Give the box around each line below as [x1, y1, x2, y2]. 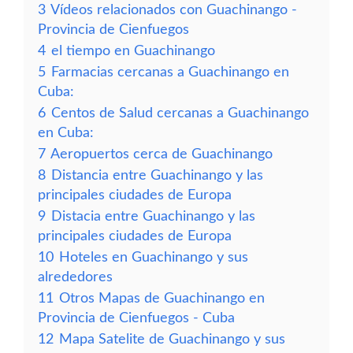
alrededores [38, 270, 113, 284]
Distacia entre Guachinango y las [51, 210, 255, 223]
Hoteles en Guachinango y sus [59, 251, 248, 264]
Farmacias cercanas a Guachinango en [51, 65, 289, 79]
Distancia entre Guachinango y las [51, 169, 263, 182]
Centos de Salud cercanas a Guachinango [51, 106, 309, 120]
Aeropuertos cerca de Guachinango [50, 147, 273, 161]
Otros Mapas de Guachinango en [59, 292, 265, 305]
